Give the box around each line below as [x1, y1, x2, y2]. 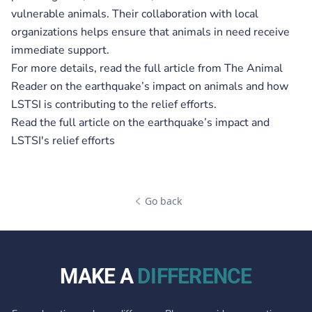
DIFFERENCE [137, 263, 252, 288]
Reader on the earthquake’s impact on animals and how [11, 78, 288, 94]
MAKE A [60, 263, 138, 288]
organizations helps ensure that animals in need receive [11, 24, 290, 40]
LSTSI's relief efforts [11, 132, 115, 148]
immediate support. [11, 42, 109, 58]
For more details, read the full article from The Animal [11, 60, 283, 76]
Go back [144, 194, 182, 208]
